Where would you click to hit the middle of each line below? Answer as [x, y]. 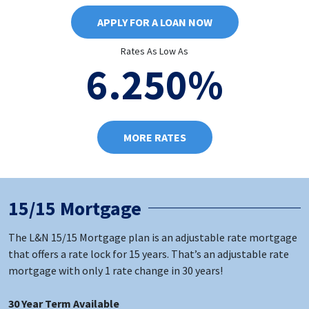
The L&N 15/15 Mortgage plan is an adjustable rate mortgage [153, 237]
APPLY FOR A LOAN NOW [154, 22]
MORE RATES [154, 137]
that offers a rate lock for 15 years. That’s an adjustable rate [149, 253]
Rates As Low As [154, 51]
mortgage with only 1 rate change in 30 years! [116, 270]
